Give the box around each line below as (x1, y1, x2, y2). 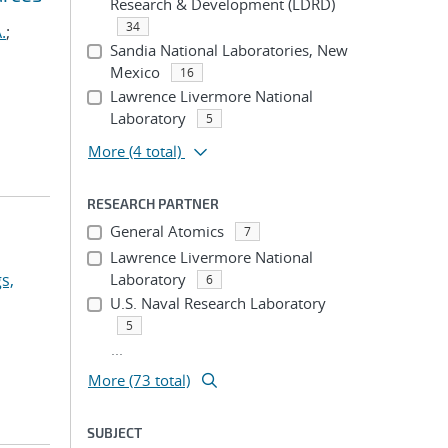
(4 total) (129, 141, 181, 161)
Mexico (109, 62, 160, 82)
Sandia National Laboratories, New (109, 40, 348, 60)
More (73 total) (88, 370, 190, 390)
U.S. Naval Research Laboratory (109, 293, 326, 313)
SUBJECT (87, 424, 142, 441)
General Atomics (109, 221, 224, 241)
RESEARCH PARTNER (87, 195, 219, 212)
